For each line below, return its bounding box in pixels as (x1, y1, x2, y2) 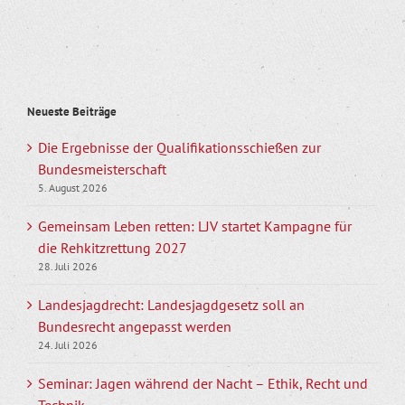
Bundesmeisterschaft (38, 160, 166, 179)
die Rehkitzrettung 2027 (38, 239, 187, 258)
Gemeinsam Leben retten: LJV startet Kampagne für (38, 217, 352, 236)
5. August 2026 (38, 181, 108, 195)
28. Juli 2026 (38, 259, 98, 274)
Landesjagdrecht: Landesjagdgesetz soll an (38, 296, 305, 315)
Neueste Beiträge (27, 104, 117, 120)
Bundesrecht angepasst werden (38, 317, 231, 336)
